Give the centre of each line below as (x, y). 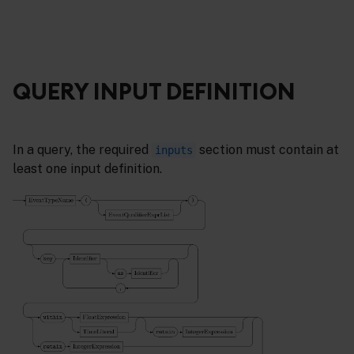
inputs (174, 150)
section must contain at (267, 150)
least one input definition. (87, 169)
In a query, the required (82, 150)
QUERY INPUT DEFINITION (154, 92)
